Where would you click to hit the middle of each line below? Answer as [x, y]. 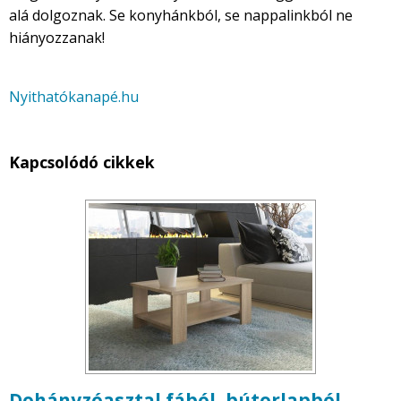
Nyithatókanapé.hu [74, 97]
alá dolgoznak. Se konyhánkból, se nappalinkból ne [181, 16]
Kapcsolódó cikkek [82, 162]
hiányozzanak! [57, 38]
